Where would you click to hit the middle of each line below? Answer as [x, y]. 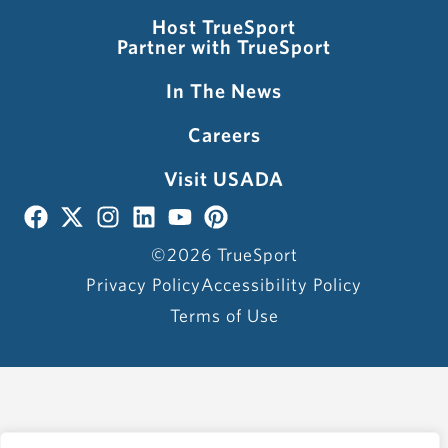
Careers [224, 135]
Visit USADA [224, 179]
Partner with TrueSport [224, 47]
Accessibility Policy [281, 285]
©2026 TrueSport [224, 255]
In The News [224, 91]
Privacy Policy [143, 285]
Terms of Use [224, 316]
